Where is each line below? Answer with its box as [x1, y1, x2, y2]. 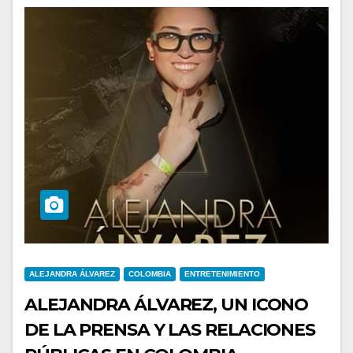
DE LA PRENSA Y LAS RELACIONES [24, 319, 316, 340]
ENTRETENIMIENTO [184, 269, 260, 278]
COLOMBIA [128, 269, 171, 278]
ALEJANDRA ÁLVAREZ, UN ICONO [24, 294, 309, 315]
